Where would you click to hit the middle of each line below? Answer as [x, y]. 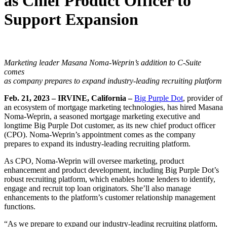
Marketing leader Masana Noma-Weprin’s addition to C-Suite [103, 62]
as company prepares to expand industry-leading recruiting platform [113, 81]
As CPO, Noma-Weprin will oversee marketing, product [94, 161]
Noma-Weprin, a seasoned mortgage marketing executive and [102, 116]
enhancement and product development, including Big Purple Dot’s [111, 170]
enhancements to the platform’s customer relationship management [110, 197]
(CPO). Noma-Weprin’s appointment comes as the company [100, 134]
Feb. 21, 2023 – [31, 98]
